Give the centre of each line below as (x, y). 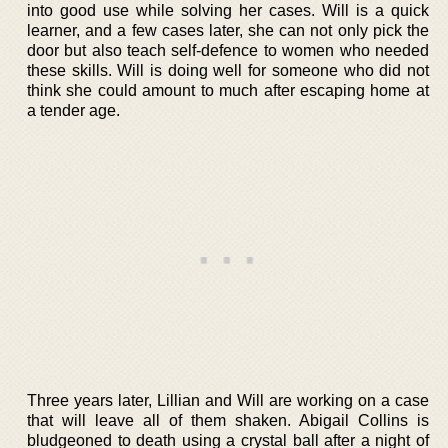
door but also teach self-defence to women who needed (228, 50)
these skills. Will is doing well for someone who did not (228, 70)
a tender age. (73, 110)
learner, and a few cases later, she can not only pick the (228, 30)
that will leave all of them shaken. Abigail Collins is (228, 420)
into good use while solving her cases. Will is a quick (228, 10)
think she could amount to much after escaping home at (228, 90)
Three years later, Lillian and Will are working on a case (228, 400)
